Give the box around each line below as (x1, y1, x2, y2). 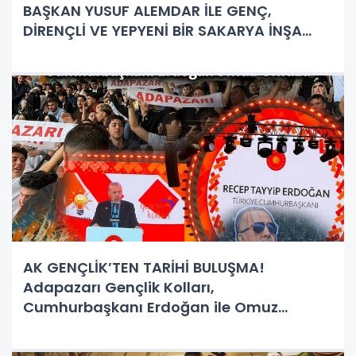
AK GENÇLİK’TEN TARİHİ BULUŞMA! (23, 257, 265, 277)
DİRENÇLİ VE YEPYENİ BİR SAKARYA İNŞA (23, 20, 302, 41)
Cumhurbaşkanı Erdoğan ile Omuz (23, 296, 278, 317)
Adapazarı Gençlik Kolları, (23, 277, 215, 297)
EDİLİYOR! (23, 40, 91, 60)
